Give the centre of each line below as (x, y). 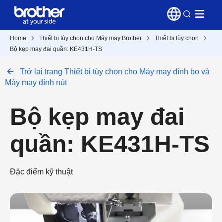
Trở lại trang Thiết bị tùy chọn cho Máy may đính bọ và (115, 72)
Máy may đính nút (36, 83)
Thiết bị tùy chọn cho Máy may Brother (90, 38)
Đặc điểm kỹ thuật (41, 172)
